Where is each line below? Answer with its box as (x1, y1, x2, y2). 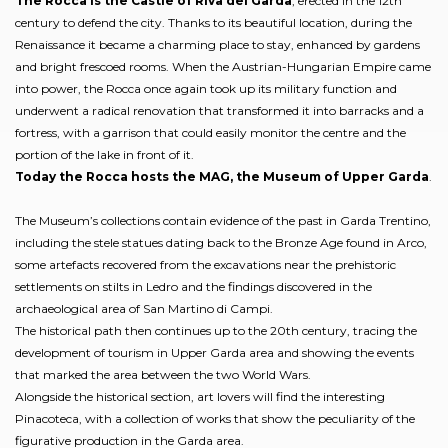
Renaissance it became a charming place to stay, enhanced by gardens (15, 36, 420, 52)
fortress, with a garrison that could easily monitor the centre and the (15, 124, 406, 140)
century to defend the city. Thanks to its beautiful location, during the (15, 14, 412, 30)
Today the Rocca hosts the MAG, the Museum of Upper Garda (15, 168, 429, 184)
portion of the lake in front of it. (15, 146, 200, 162)
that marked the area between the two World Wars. (15, 366, 317, 382)
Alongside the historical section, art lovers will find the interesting (15, 388, 385, 404)
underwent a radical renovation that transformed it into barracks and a (15, 102, 424, 118)
